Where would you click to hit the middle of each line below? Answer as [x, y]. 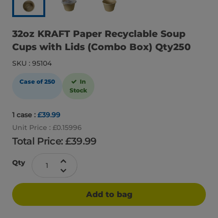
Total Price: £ [42, 141]
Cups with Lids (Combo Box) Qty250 [101, 47]
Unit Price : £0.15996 [47, 128]
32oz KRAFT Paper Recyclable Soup [99, 34]
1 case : [25, 115]
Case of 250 [37, 82]
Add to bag [109, 194]
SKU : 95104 [32, 64]
